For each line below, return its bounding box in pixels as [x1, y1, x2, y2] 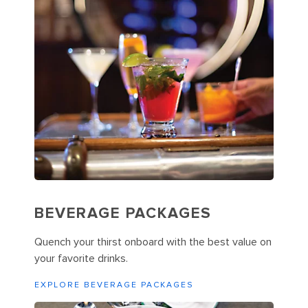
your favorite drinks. [34, 252, 128, 266]
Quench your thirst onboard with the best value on [34, 235, 272, 250]
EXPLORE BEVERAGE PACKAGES [34, 280, 194, 291]
